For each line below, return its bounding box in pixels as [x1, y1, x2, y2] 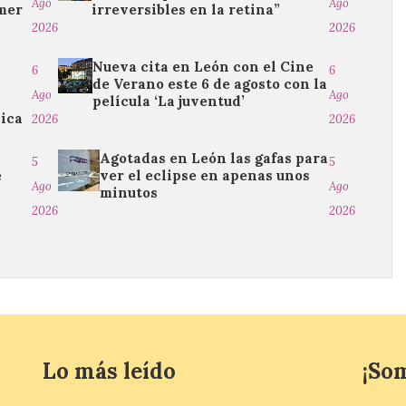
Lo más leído [43, 357, 177, 386]
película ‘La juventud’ [92, 92, 246, 111]
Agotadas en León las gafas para [99, 150, 328, 168]
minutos [99, 184, 158, 202]
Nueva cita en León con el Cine [92, 58, 314, 76]
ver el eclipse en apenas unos [99, 167, 310, 185]
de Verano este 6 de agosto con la [92, 75, 328, 93]
